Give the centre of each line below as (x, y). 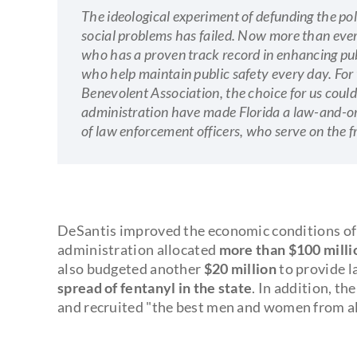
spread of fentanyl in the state (155, 287)
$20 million (240, 268)
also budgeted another (131, 268)
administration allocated (138, 249)
